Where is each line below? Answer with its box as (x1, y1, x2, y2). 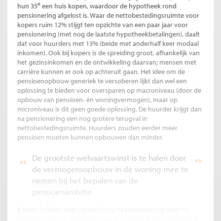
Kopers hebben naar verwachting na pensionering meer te (17, 204, 188, 214)
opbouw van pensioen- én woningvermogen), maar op (17, 95, 178, 104)
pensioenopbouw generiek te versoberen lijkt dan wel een (17, 76, 187, 85)
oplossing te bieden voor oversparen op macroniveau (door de (17, 85, 201, 95)
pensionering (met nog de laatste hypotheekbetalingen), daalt (17, 29, 200, 38)
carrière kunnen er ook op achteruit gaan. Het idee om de (17, 67, 185, 76)
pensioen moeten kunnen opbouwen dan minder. (17, 132, 163, 142)
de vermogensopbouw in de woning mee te (32, 163, 188, 174)
